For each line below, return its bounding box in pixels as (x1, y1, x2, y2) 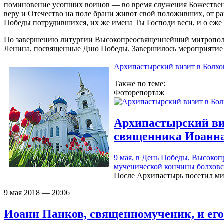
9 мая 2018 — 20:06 (4, 188, 70, 197)
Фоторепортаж (114, 88, 164, 97)
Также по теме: (114, 79, 167, 88)
